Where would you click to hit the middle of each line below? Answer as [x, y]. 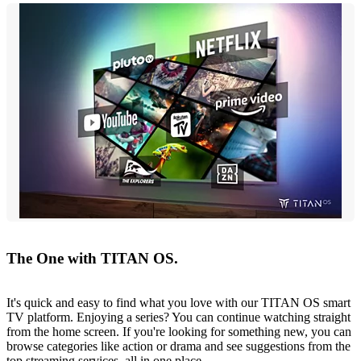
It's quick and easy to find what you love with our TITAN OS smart [178, 302]
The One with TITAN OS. [92, 259]
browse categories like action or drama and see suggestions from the [178, 346]
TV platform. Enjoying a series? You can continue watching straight [178, 317]
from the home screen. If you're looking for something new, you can [179, 331]
